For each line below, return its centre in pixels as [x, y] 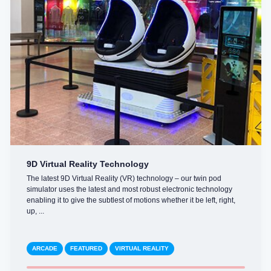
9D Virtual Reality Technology [87, 165]
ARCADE [44, 249]
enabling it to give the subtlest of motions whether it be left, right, [131, 201]
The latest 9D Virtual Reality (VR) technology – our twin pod [124, 179]
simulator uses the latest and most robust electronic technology [129, 190]
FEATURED [86, 249]
